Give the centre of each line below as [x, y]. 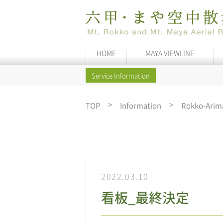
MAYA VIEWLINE [170, 53]
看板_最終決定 [145, 198]
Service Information [121, 75]
